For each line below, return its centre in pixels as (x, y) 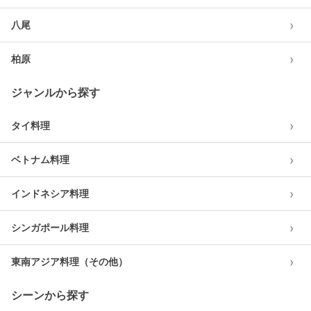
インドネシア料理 (50, 193)
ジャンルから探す (56, 92)
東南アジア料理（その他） (69, 261)
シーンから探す (50, 295)
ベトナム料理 (40, 159)
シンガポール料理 (50, 227)
